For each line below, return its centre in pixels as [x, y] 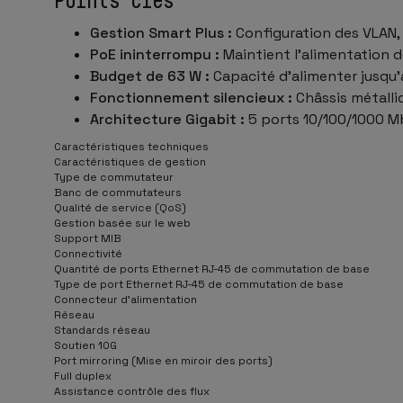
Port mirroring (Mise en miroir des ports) [163, 360]
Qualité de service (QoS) [120, 207]
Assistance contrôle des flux [132, 391]
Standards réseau [102, 330]
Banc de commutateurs [118, 192]
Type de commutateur [114, 177]
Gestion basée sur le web [122, 223]
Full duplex [83, 376]
